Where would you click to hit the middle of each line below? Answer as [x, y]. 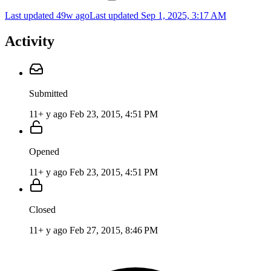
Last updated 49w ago [47, 15]
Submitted [48, 93]
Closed [42, 209]
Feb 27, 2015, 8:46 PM [114, 230]
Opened [44, 151]
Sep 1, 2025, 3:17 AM [184, 15]
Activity [30, 41]
